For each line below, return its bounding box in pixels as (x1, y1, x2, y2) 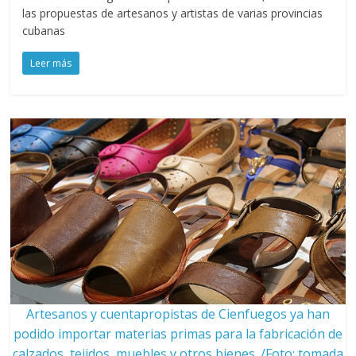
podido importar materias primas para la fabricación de (13, 324, 342, 342)
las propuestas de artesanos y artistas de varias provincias (22, 5, 323, 21)
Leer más (30, 56, 72, 70)
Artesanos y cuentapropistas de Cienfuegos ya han (25, 304, 330, 323)
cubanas (22, 22, 66, 38)
